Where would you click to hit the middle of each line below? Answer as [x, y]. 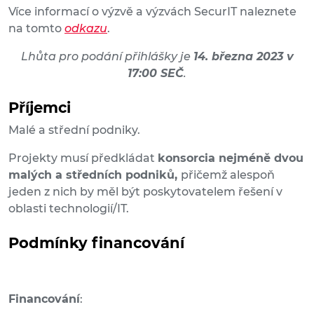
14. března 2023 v [243, 57]
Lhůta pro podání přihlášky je [107, 57]
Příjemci [40, 108]
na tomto [36, 29]
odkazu [86, 29]
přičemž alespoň [228, 175]
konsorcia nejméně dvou [231, 158]
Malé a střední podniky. [74, 130]
